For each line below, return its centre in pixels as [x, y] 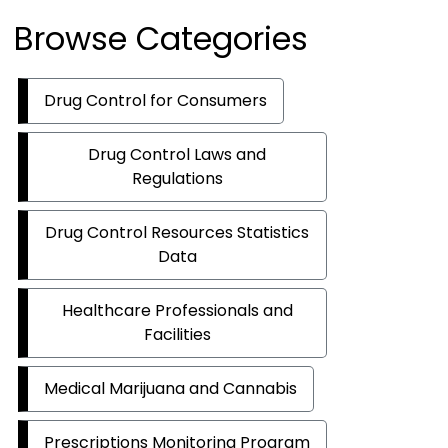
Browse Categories [161, 39]
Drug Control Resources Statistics [177, 233]
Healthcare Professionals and [177, 311]
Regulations [177, 179]
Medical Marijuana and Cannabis [170, 389]
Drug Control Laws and [177, 155]
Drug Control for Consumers [155, 101]
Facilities [177, 335]
